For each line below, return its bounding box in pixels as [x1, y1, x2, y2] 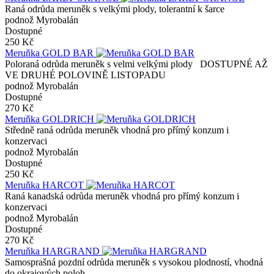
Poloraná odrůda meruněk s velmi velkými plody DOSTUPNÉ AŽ [5, 58, 268, 69]
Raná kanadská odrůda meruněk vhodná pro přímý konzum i [5, 190, 239, 201]
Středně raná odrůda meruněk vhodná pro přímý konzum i [5, 124, 229, 135]
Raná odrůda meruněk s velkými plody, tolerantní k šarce [5, 3, 224, 14]
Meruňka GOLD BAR [5, 47, 96, 58]
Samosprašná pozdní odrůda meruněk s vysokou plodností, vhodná [5, 256, 263, 267]
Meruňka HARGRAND [5, 245, 102, 256]
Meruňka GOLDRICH [5, 113, 97, 124]
